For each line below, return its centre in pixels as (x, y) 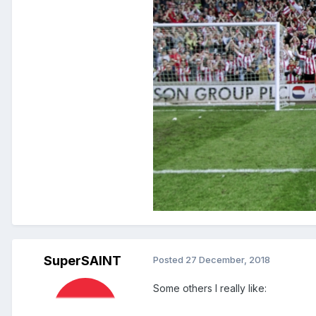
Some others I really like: (210, 288)
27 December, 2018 (228, 260)
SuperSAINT (83, 261)
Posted (169, 260)
